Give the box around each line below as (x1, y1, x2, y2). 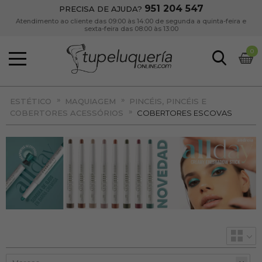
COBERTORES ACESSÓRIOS (10, 108, 123, 118)
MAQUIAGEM (65, 96, 116, 106)
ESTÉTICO (10, 96, 51, 106)
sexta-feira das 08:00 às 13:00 (84, 25, 178, 33)
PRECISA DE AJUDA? (58, 4, 144, 13)
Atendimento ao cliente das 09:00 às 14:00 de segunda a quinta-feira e (16, 17, 246, 25)
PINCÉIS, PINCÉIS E (129, 96, 206, 106)
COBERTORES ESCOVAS (137, 108, 232, 118)
